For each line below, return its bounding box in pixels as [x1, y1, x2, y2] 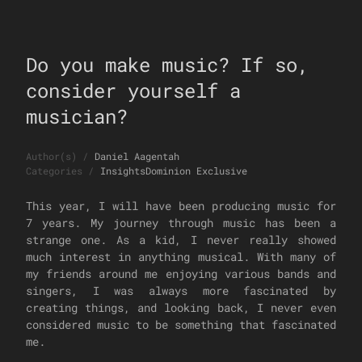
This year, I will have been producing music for [26, 198, 336, 213]
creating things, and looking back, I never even [26, 300, 336, 315]
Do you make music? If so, [26, 52, 309, 78]
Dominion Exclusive [145, 164, 247, 177]
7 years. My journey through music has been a [26, 215, 336, 230]
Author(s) [26, 149, 77, 162]
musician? [26, 103, 128, 129]
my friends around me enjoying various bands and [26, 266, 336, 281]
